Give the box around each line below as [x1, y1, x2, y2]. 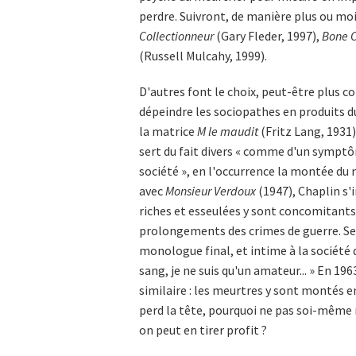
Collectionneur [139, 28, 214, 44]
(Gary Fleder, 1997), [214, 28, 322, 44]
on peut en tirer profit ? [139, 322, 267, 339]
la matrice [139, 123, 197, 140]
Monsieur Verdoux [165, 183, 256, 199]
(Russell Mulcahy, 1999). [139, 48, 267, 64]
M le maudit [197, 123, 258, 140]
